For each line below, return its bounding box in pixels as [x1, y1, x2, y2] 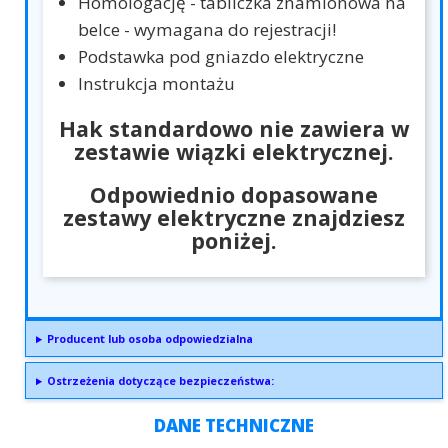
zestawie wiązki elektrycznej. [74, 137, 394, 167]
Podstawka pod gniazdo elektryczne [78, 45, 364, 69]
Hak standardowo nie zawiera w [59, 114, 409, 144]
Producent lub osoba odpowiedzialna [47, 331, 254, 347]
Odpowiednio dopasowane [90, 180, 378, 210]
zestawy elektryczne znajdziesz [63, 203, 405, 233]
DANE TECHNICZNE [154, 414, 314, 438]
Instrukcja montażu [78, 72, 235, 96]
